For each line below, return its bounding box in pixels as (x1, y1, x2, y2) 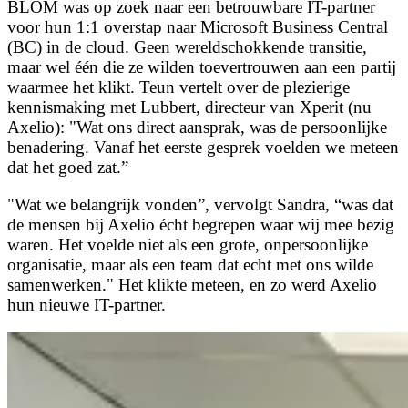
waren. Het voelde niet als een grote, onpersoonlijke (7, 235, 368, 254)
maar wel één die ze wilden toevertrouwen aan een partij (7, 56, 396, 76)
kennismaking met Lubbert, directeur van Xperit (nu (7, 97, 372, 117)
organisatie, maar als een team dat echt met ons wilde (7, 255, 373, 274)
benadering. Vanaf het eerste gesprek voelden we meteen (7, 137, 399, 157)
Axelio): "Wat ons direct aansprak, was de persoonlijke (7, 117, 387, 137)
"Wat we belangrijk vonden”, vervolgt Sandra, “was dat (7, 195, 393, 214)
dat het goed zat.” (7, 157, 128, 177)
